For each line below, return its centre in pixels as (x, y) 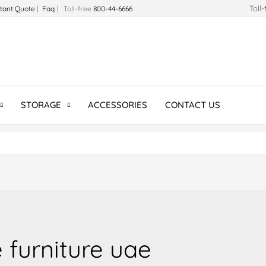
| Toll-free (75, 9)
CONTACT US (193, 105)
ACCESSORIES (118, 105)
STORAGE (41, 105)
